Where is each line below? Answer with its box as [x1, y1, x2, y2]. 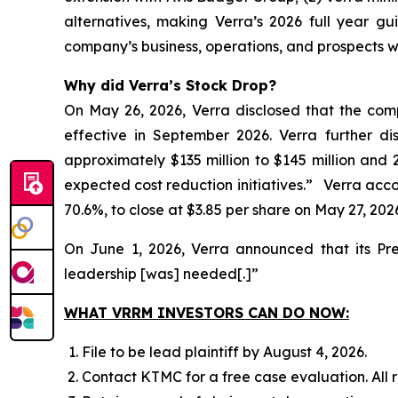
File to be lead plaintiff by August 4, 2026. [82, 343, 367, 361]
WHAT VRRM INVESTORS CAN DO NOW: [64, 304, 349, 322]
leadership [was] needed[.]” [64, 265, 259, 283]
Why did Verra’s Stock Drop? [64, 76, 276, 94]
